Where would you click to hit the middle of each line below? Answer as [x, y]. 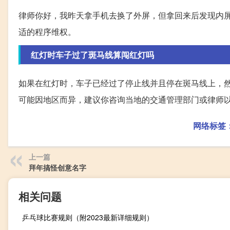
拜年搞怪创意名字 [57, 168]
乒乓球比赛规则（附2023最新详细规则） [88, 217]
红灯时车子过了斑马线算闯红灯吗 [92, 55]
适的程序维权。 [47, 32]
